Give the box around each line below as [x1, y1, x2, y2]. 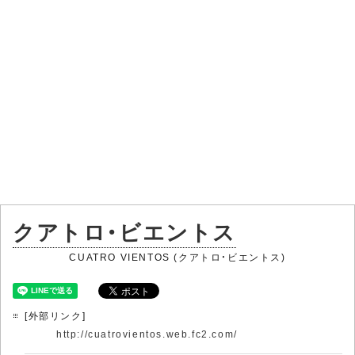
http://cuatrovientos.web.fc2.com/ [56, 326, 238, 341]
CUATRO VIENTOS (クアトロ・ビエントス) [69, 250, 286, 264]
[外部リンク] [25, 308, 86, 323]
